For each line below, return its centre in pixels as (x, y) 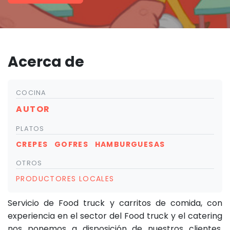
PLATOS (30, 128)
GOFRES (71, 144)
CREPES (32, 144)
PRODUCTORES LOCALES (65, 178)
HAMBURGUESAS (130, 144)
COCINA (31, 92)
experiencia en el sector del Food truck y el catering (115, 216)
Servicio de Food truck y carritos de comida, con (115, 203)
